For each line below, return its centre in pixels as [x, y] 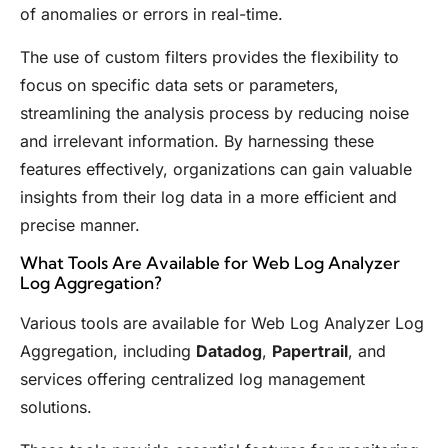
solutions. [56, 407]
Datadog [229, 351]
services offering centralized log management [192, 379]
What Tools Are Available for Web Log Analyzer [210, 263]
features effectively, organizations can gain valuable [216, 168]
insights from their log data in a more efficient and [208, 196]
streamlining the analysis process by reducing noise [214, 112]
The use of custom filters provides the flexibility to [209, 56]
